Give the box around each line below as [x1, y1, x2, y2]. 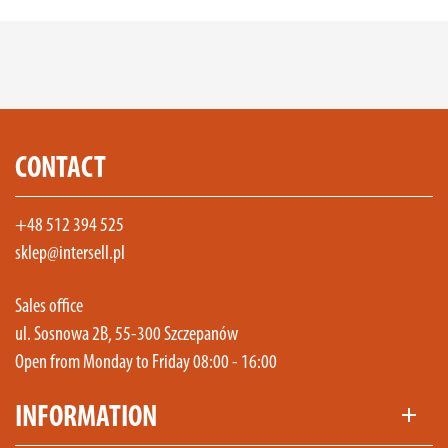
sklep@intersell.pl [15, 244, 125, 264]
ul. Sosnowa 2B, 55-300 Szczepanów [15, 325, 238, 345]
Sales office [15, 297, 83, 317]
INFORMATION [15, 403, 157, 434]
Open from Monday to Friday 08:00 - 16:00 [15, 353, 277, 373]
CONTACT [15, 154, 106, 185]
